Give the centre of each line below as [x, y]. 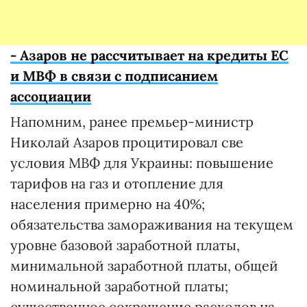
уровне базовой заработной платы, [125, 245]
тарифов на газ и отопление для [117, 183]
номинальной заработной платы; [119, 286]
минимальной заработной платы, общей [144, 266]
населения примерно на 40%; [108, 204]
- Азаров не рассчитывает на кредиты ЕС [149, 55]
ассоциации [51, 96]
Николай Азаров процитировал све [127, 142]
